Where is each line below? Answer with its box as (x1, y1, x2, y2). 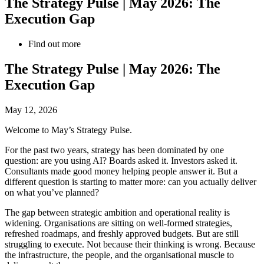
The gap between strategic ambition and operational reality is (5, 207, 230, 217)
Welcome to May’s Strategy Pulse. (5, 124, 132, 135)
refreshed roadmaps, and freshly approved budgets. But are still (5, 228, 239, 239)
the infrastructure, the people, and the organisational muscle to (5, 249, 234, 260)
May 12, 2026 (5, 104, 57, 115)
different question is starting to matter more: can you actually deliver (5, 176, 256, 187)
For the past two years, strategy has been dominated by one (5, 144, 224, 155)
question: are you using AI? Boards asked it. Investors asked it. (5, 155, 237, 166)
